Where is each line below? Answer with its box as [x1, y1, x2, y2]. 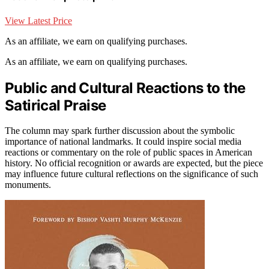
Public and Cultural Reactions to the [5, 79, 246, 97]
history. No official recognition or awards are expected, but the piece [5, 158, 263, 169]
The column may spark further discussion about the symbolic [5, 125, 235, 136]
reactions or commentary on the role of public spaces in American [5, 147, 252, 158]
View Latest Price [5, 15, 72, 26]
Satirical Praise [5, 96, 106, 114]
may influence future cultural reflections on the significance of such [5, 169, 258, 180]
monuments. [5, 180, 51, 190]
